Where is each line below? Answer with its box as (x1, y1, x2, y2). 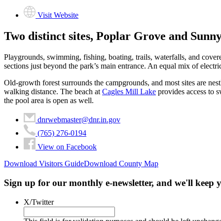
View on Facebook (37, 143, 97, 151)
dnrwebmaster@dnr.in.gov (37, 115, 120, 124)
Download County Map (84, 159, 158, 168)
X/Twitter (24, 197, 54, 206)
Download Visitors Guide (4, 159, 84, 168)
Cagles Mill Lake (102, 87, 156, 96)
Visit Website (37, 10, 79, 19)
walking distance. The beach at (4, 87, 102, 96)
